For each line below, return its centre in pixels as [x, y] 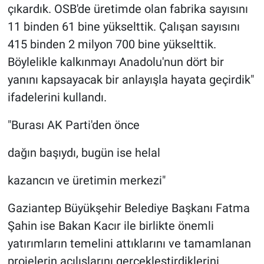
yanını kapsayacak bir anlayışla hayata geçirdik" [131, 80]
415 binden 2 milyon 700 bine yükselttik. [112, 44]
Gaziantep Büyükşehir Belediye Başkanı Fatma [128, 208]
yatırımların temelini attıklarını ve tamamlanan [129, 244]
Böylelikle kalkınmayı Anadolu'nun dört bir [115, 62]
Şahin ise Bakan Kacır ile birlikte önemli [110, 226]
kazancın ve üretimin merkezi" [86, 181]
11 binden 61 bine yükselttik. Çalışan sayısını [123, 27]
